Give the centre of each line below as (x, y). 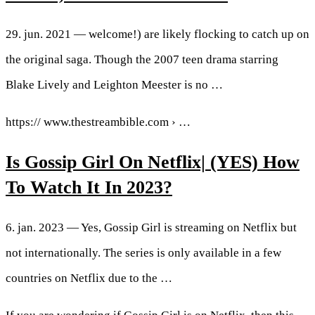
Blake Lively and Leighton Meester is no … (114, 84)
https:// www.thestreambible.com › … (98, 122)
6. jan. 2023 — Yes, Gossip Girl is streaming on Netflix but (151, 228)
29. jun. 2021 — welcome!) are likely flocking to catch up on (157, 34)
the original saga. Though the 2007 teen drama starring (142, 59)
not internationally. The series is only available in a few (143, 253)
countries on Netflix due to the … (89, 278)
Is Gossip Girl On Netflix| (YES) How (153, 162)
